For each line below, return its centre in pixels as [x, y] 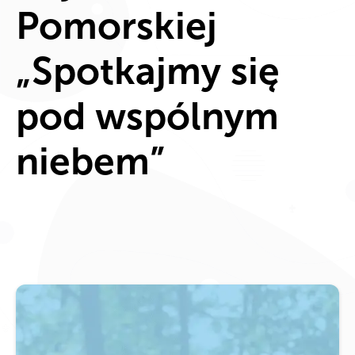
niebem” [90, 161]
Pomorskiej [116, 25]
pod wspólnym [147, 116]
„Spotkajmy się [148, 71]
